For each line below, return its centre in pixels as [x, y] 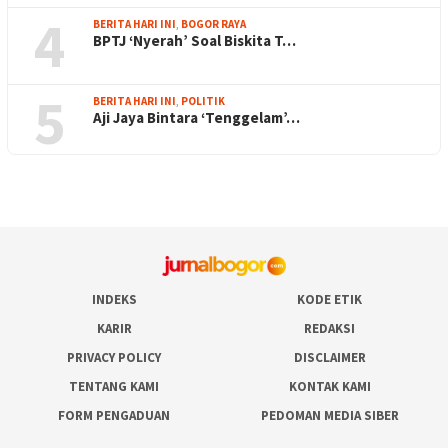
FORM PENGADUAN [114, 415]
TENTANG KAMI [114, 386]
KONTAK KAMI [329, 386]
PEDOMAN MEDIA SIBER [329, 415]
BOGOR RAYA [213, 23]
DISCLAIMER [329, 357]
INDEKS [114, 299]
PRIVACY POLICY [114, 357]
